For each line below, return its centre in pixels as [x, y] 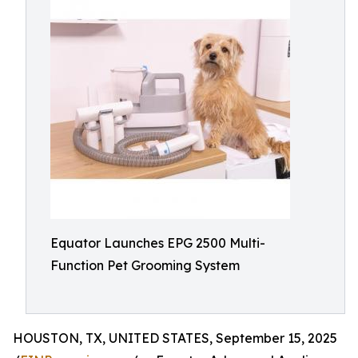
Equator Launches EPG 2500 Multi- [158, 243]
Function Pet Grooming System [145, 265]
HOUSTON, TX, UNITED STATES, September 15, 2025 [175, 338]
